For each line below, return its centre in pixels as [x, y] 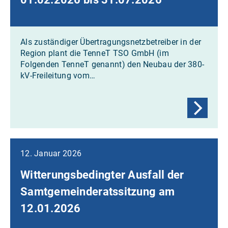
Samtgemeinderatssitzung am [98, 191]
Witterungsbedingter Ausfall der [102, 175]
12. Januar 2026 [51, 153]
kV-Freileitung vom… [58, 75]
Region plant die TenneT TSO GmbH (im [95, 53]
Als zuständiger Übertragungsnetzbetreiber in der [111, 42]
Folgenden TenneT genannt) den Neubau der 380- [112, 64]
